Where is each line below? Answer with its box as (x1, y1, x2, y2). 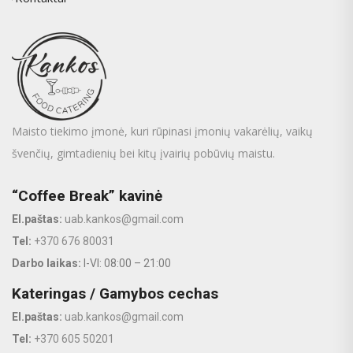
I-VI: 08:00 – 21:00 (81, 256, 171, 269)
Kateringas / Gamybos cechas (12, 284, 218, 303)
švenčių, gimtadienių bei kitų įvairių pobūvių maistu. (12, 145, 275, 161)
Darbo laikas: (12, 256, 81, 269)
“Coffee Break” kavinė (12, 186, 162, 205)
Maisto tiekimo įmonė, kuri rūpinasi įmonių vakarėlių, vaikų (12, 123, 313, 139)
